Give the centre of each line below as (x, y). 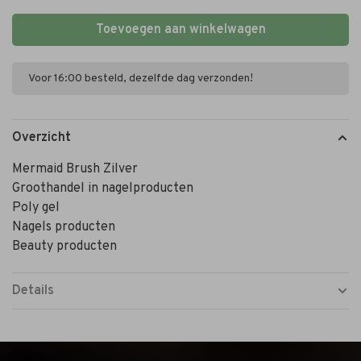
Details (33, 291)
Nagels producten (64, 227)
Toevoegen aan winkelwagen (180, 30)
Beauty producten (64, 247)
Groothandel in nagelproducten (103, 189)
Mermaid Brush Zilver (75, 169)
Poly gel (36, 208)
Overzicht (41, 138)
